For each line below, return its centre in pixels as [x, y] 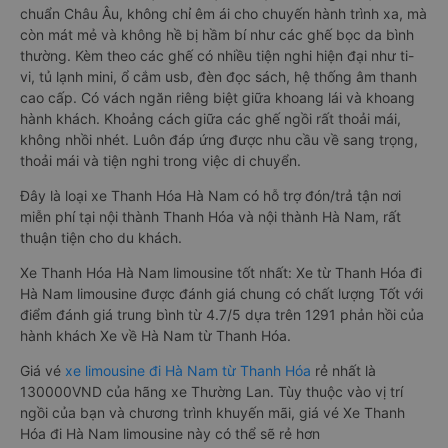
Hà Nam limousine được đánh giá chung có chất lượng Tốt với [221, 293]
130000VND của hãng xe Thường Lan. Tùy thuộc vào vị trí [211, 391]
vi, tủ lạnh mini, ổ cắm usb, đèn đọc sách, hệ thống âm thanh [218, 76]
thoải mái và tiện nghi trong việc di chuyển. [160, 160]
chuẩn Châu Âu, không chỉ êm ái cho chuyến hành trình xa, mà [223, 13]
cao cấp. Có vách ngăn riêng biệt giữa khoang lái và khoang [217, 97]
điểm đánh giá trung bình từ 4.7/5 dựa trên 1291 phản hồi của [222, 314]
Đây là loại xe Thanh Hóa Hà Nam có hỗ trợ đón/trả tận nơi [210, 195]
